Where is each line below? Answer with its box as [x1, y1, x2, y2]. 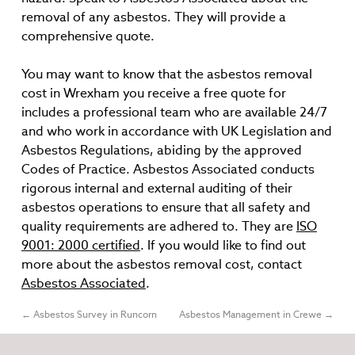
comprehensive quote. [21, 28, 155, 44]
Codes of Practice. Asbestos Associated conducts [21, 161, 315, 177]
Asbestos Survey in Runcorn [30, 308, 157, 320]
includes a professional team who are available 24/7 [21, 104, 327, 120]
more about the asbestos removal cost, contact [21, 256, 302, 273]
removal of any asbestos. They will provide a [21, 9, 286, 25]
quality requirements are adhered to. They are [21, 218, 296, 235]
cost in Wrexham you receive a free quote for [21, 85, 286, 101]
